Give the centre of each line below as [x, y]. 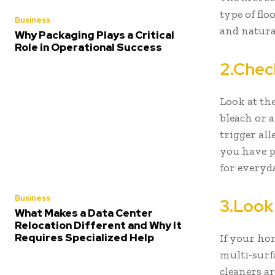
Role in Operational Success [88, 47]
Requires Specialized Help [84, 237]
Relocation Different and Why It [98, 225]
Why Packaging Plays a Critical [95, 35]
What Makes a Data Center [84, 213]
